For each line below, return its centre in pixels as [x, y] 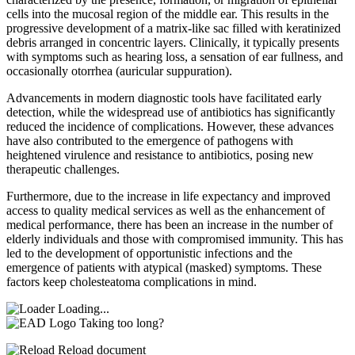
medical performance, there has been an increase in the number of [170, 224]
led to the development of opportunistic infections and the [149, 253]
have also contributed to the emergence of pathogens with [150, 140]
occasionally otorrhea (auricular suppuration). [119, 71]
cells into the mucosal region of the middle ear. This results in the [168, 13]
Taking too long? [122, 323]
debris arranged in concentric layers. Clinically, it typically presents [173, 42]
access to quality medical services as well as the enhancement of [166, 210]
